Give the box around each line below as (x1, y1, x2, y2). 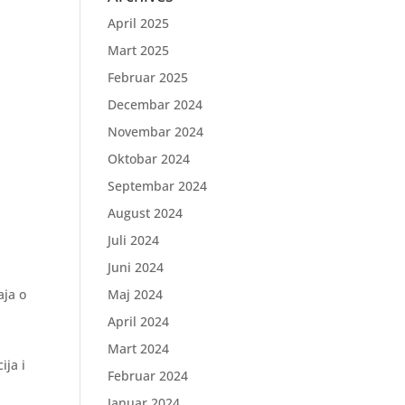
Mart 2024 (108, 340, 170, 357)
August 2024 (108, 204, 184, 221)
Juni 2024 (108, 259, 165, 276)
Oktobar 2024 (108, 150, 191, 167)
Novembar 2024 (108, 123, 204, 140)
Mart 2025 (108, 42, 170, 59)
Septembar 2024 (108, 177, 208, 194)
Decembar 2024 (108, 96, 203, 113)
